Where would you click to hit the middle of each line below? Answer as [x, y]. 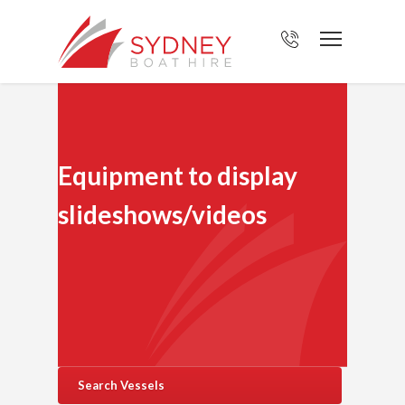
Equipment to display [178, 175]
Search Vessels [121, 385]
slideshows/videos [162, 214]
